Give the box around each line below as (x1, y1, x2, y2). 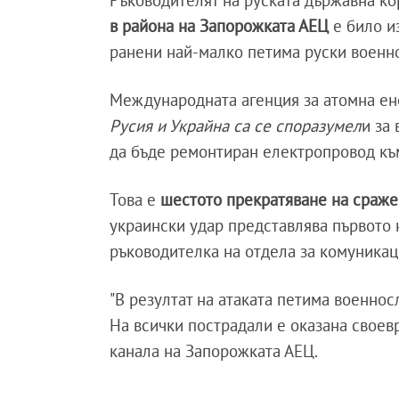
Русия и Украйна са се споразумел (110, 114, 362, 136)
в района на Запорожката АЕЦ (110, 14, 330, 37)
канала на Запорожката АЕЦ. (110, 339, 327, 362)
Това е (110, 188, 161, 210)
